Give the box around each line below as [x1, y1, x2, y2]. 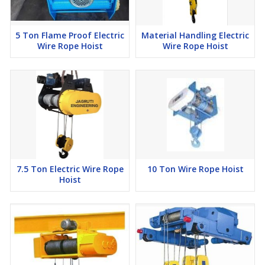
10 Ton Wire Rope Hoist [147, 163, 244, 174]
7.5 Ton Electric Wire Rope [16, 163, 124, 174]
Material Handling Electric [141, 30, 249, 41]
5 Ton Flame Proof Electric [15, 30, 124, 41]
